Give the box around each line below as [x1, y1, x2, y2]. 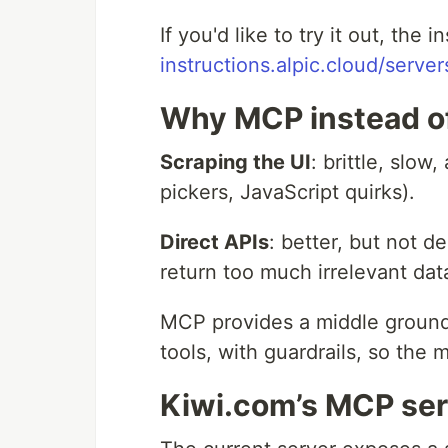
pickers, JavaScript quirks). [160, 179, 415, 204]
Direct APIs [160, 229, 269, 254]
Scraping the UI [160, 149, 311, 174]
